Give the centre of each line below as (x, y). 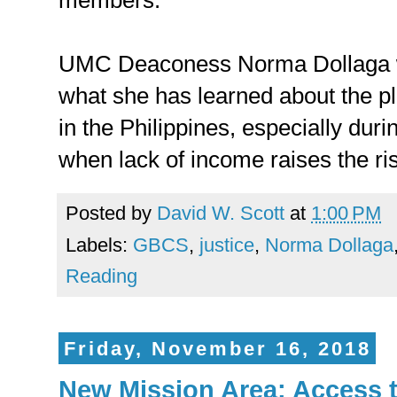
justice (227, 245)
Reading (101, 276)
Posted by (111, 214)
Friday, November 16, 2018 (217, 348)
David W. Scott (221, 214)
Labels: (99, 245)
